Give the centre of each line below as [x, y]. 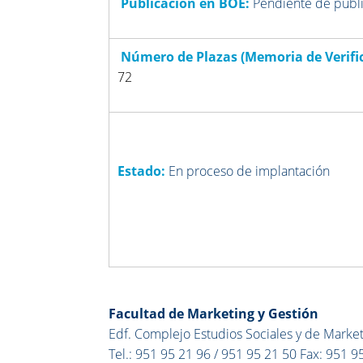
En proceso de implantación [250, 171]
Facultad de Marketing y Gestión [214, 313]
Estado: [143, 171]
